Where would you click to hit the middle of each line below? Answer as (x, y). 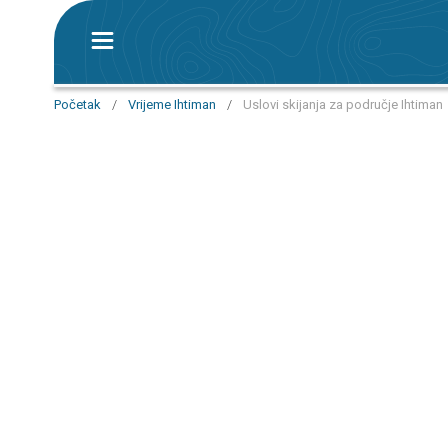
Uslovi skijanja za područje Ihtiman (343, 104)
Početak (77, 104)
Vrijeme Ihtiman (172, 104)
